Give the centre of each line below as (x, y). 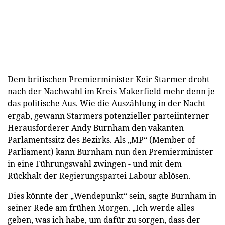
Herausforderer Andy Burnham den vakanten (96, 127)
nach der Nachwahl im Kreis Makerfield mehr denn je (111, 91)
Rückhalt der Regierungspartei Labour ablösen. (99, 176)
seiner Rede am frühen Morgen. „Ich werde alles (101, 208)
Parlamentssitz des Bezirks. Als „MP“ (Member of (101, 139)
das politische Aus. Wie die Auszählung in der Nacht (107, 103)
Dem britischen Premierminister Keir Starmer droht (109, 79)
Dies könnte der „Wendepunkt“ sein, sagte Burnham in (112, 196)
